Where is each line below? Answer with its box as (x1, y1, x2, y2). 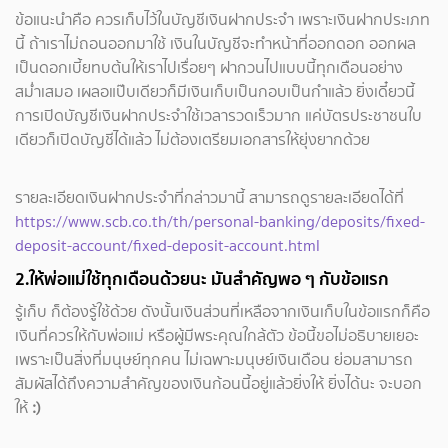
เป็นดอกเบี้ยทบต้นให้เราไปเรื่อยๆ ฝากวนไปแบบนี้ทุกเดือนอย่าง (15, 56, 403, 79)
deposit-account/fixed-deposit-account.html (15, 234, 320, 257)
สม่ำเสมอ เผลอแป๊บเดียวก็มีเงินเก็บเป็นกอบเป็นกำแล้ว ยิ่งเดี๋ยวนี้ (15, 80, 415, 103)
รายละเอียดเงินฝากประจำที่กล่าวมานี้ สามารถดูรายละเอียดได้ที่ (15, 186, 404, 209)
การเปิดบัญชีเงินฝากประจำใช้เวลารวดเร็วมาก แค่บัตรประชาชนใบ (15, 104, 422, 127)
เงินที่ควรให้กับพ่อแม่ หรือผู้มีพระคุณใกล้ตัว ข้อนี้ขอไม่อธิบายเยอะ (15, 324, 419, 347)
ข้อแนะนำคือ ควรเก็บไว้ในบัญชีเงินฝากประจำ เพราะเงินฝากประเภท (15, 8, 430, 31)
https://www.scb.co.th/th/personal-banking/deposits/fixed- (15, 210, 425, 233)
